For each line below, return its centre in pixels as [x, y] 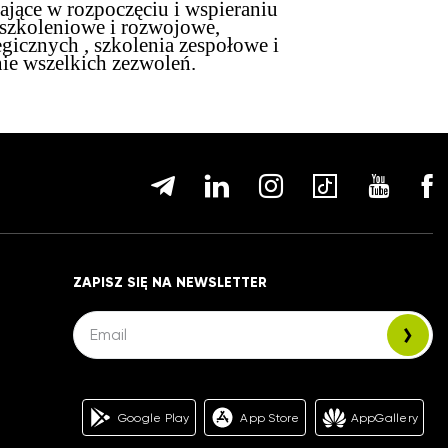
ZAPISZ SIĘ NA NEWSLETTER [169, 282]
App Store [270, 417]
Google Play [153, 417]
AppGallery [384, 417]
